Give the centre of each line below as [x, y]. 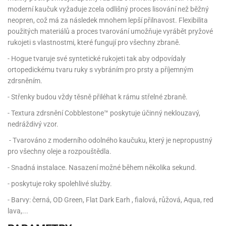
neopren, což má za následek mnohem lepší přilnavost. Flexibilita [108, 20]
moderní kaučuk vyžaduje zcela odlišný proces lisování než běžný [108, 9]
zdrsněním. [25, 80]
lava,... [18, 211]
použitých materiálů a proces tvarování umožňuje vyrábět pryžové [110, 31]
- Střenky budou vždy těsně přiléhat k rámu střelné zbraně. [98, 97]
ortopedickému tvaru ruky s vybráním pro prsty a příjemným [100, 69]
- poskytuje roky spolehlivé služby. [60, 183]
